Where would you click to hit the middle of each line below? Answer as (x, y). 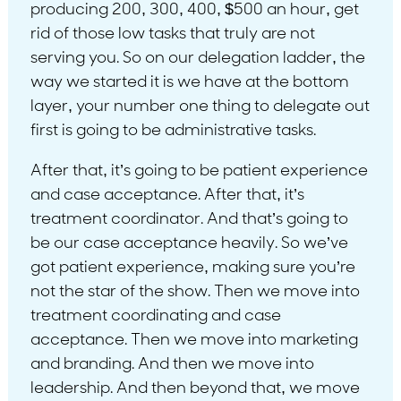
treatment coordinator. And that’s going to (189, 219)
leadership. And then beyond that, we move (195, 388)
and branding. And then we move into (172, 364)
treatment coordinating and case (155, 316)
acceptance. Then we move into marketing (194, 340)
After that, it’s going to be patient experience (199, 171)
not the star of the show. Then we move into (195, 292)
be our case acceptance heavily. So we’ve (189, 243)
